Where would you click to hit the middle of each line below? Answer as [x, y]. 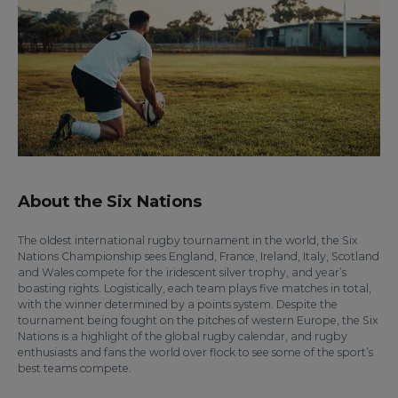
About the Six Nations [110, 201]
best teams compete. [75, 368]
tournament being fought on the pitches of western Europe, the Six [198, 320]
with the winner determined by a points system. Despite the [178, 304]
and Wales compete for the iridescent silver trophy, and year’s [182, 272]
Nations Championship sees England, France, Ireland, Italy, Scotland [199, 256]
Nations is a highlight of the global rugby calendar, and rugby [183, 336]
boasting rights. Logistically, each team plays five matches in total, [195, 288]
